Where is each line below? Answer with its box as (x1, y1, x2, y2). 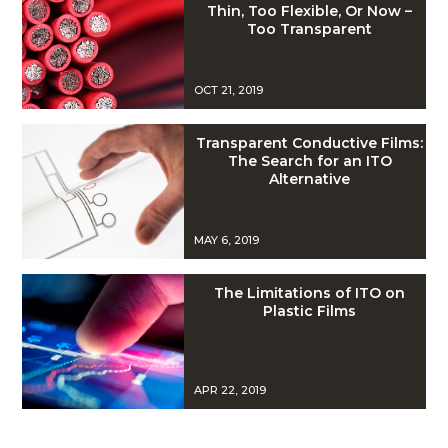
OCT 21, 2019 (193, 83, 263, 97)
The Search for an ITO (227, 152, 392, 170)
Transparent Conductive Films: (196, 134, 424, 152)
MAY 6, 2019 (193, 233, 259, 247)
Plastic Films (263, 302, 357, 320)
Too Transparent (247, 20, 373, 38)
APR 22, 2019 (193, 383, 266, 397)
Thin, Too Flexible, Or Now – (207, 2, 413, 20)
